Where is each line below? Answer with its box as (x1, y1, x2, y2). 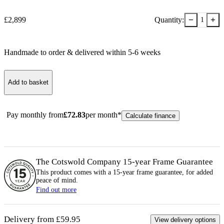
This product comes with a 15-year (36, 168, 136, 176)
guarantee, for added (153, 168, 213, 176)
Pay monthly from (6, 110, 63, 119)
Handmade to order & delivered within (4, 47, 128, 56)
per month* (85, 110, 121, 119)
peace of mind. (36, 176, 78, 184)
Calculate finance (125, 111, 175, 119)
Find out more (36, 185, 76, 193)
